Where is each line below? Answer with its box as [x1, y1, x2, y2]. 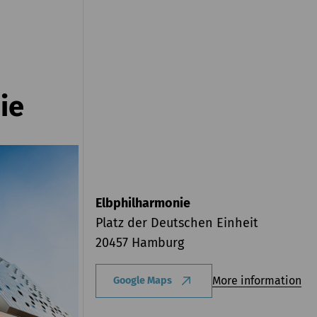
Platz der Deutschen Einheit [96, 214, 259, 231]
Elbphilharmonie [96, 195, 191, 211]
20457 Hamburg [96, 234, 185, 250]
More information [212, 273, 302, 287]
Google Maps [113, 274, 173, 287]
